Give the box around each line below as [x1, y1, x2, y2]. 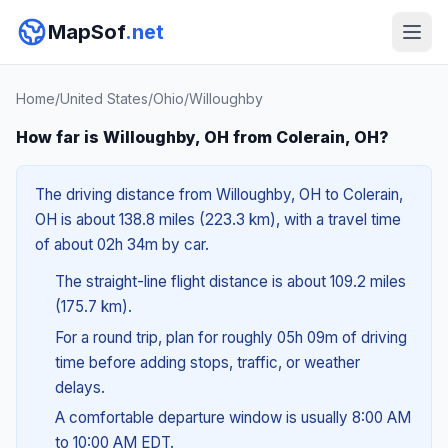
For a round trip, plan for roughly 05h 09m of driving [54, 327, 407, 347]
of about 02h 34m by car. [35, 235, 209, 254]
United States [60, 90, 148, 107]
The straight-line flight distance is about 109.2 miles [54, 272, 406, 291]
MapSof [48, 20, 125, 44]
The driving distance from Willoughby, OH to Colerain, [35, 185, 403, 204]
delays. [54, 377, 105, 397]
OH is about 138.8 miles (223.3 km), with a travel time [35, 210, 401, 229]
